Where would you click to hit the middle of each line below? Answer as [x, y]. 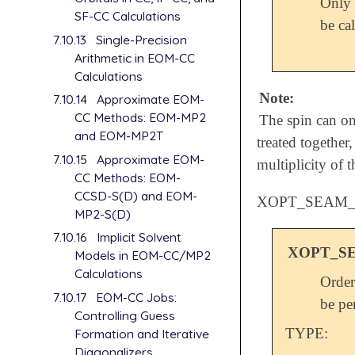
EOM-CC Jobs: [136, 297]
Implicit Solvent [139, 237]
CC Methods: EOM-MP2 [141, 118]
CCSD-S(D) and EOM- [136, 195]
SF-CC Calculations [128, 16]
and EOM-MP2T [119, 136]
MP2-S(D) [103, 214]
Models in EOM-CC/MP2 [143, 256]
